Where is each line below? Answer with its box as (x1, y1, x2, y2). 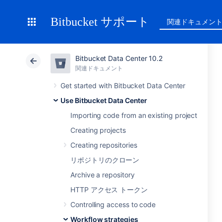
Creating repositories (70, 141, 137, 149)
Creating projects (70, 126, 126, 134)
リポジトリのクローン (70, 156, 140, 164)
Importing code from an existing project (70, 111, 198, 119)
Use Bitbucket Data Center (60, 96, 148, 105)
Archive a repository (70, 170, 135, 179)
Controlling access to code (70, 200, 156, 209)
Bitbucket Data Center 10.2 (75, 54, 163, 62)
